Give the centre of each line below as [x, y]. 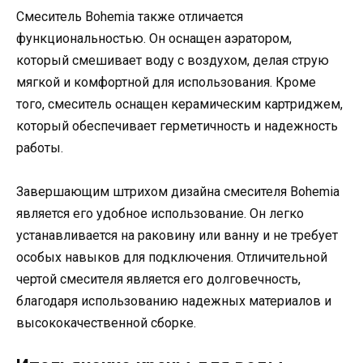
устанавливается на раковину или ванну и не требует [177, 236]
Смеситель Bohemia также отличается [130, 16]
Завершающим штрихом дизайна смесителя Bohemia [178, 192]
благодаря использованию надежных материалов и [174, 301]
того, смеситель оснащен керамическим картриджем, [179, 104]
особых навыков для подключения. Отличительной [172, 258]
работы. [40, 147]
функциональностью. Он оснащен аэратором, [154, 38]
